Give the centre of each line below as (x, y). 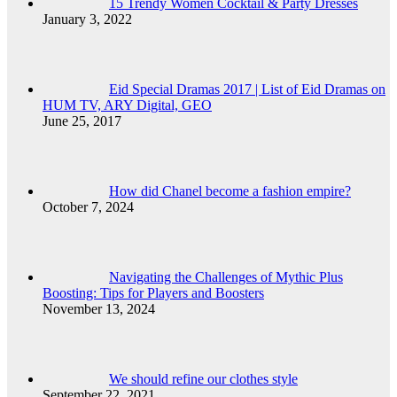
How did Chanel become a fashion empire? (230, 191)
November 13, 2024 (99, 308)
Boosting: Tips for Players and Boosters (153, 292)
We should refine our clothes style (203, 378)
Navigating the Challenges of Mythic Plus (226, 276)
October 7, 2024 (88, 206)
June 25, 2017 (82, 121)
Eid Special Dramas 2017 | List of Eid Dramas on (247, 89)
